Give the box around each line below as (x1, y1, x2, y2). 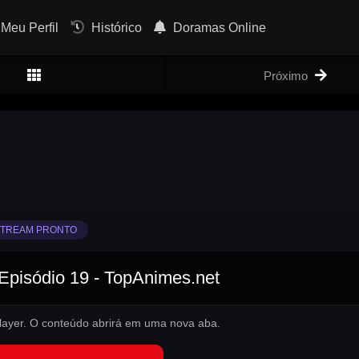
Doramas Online (170, 21, 266, 34)
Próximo (264, 69, 309, 83)
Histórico (88, 21, 142, 34)
